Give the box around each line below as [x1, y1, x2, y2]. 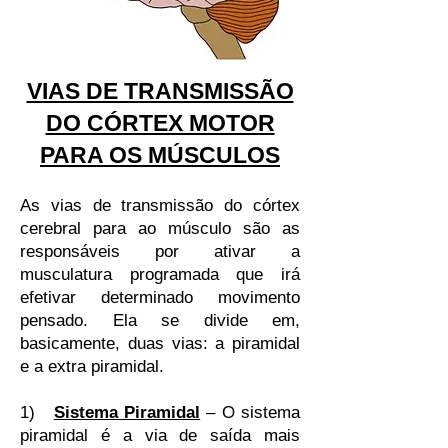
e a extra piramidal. [20, 357, 164, 376]
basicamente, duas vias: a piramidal [20, 334, 300, 353]
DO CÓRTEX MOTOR [45, 110, 275, 136]
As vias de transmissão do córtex [20, 196, 300, 215]
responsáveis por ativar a [20, 242, 300, 261]
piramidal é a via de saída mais [20, 426, 300, 445]
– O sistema [200, 403, 301, 422]
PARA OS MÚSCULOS [40, 142, 280, 168]
